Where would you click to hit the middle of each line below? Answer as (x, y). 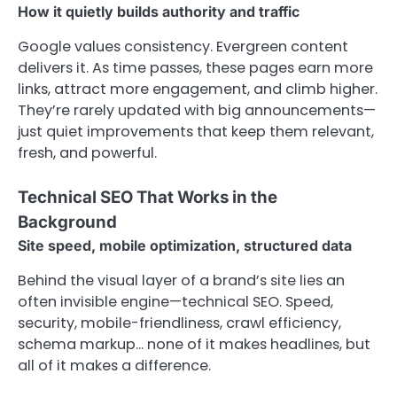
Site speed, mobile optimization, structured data (185, 246)
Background (67, 222)
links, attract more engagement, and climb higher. (198, 89)
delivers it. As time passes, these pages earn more (195, 68)
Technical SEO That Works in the (148, 198)
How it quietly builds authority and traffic (159, 11)
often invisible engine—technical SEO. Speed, (175, 302)
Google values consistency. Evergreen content (183, 47)
